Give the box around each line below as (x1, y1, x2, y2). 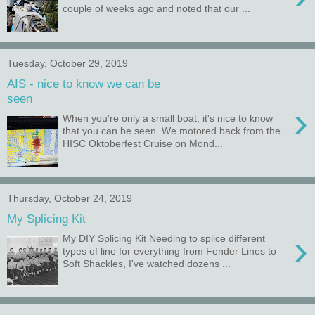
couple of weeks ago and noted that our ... (63, 3, 251, 15)
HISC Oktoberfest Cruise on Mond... (63, 138, 224, 150)
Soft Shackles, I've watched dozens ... (63, 258, 231, 270)
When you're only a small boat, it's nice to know (63, 112, 274, 124)
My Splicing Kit (7, 211, 86, 226)
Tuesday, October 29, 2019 (7, 58, 128, 69)
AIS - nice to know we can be (7, 76, 160, 91)
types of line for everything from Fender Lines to (63, 245, 277, 257)
